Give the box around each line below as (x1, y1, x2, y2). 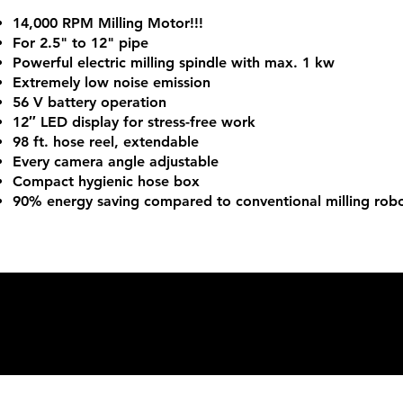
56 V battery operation (13, 94, 166, 111)
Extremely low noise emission (13, 74, 210, 91)
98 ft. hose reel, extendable (13, 133, 199, 150)
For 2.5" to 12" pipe (13, 34, 148, 51)
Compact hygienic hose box (13, 173, 200, 190)
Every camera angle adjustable (13, 153, 219, 170)
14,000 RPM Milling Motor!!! (13, 14, 203, 31)
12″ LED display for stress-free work (13, 113, 255, 130)
